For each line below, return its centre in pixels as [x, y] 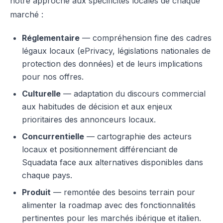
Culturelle [41, 94]
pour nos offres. [53, 77]
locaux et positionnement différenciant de [100, 149]
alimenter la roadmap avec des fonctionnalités [109, 205]
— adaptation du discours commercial [133, 94]
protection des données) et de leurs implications [112, 64]
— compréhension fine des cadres [146, 38]
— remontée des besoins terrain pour [123, 192]
